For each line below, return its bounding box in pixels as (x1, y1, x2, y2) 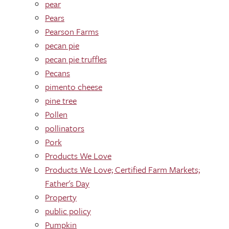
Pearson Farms (45, 25, 99, 38)
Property (45, 191, 77, 203)
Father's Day (45, 177, 89, 190)
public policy (45, 204, 91, 217)
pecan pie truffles (45, 53, 107, 65)
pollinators (45, 122, 84, 134)
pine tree (45, 94, 77, 107)
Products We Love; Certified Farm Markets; (45, 163, 200, 176)
